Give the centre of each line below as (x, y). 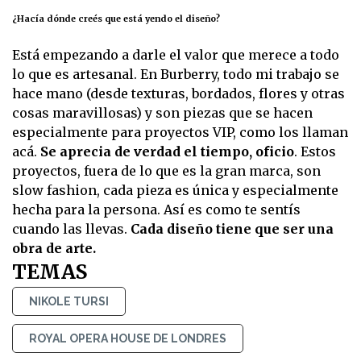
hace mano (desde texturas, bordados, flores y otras (178, 94)
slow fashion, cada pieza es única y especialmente (175, 191)
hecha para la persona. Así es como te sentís (156, 210)
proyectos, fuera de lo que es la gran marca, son (166, 171)
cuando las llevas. (71, 229)
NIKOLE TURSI (69, 302)
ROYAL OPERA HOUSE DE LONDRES (128, 339)
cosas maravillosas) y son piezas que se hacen (162, 113)
